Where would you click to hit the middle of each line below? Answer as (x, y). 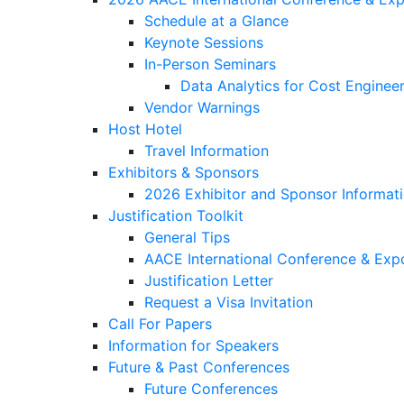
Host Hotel (145, 129)
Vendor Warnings (202, 107)
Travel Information (207, 151)
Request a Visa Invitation (229, 302)
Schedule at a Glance (216, 21)
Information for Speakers (193, 345)
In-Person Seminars (210, 64)
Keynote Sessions (204, 42)
